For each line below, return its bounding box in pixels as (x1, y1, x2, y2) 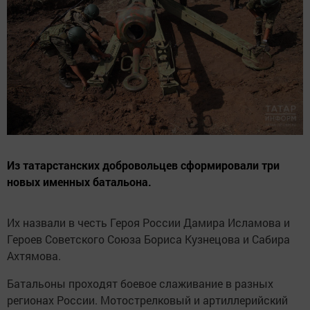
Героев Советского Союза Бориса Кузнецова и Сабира (7, 231, 290, 246)
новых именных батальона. (7, 174, 152, 189)
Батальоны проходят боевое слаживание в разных (7, 275, 273, 291)
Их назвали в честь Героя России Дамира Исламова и (7, 215, 290, 230)
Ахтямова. (7, 248, 61, 263)
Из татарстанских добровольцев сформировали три (7, 157, 280, 172)
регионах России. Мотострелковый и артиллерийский (7, 292, 288, 307)
